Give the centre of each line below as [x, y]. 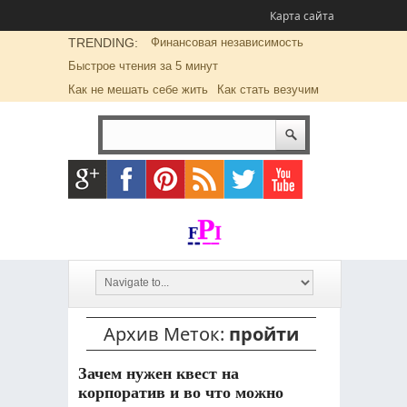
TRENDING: [103, 43]
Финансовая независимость [227, 42]
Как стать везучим [268, 89]
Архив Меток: [166, 334]
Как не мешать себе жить [138, 89]
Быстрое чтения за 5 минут [143, 66]
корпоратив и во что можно [180, 392]
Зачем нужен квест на [158, 373]
